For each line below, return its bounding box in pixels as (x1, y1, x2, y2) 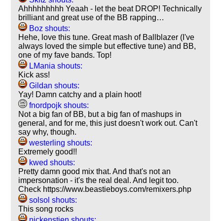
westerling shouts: (27, 138, 93, 147)
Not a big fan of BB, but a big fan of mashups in (18, 110, 182, 118)
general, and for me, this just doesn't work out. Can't (18, 118, 198, 127)
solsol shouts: (27, 195, 77, 204)
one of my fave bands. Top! (18, 50, 112, 59)
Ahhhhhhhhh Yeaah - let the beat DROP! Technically (18, 4, 202, 13)
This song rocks (18, 204, 74, 213)
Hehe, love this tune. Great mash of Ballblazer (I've (18, 33, 195, 41)
